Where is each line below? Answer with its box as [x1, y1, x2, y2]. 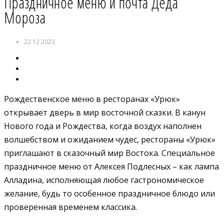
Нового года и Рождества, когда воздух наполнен [4, 120, 201, 131]
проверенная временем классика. [4, 201, 137, 212]
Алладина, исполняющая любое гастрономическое [4, 174, 204, 185]
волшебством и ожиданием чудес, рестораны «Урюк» [4, 133, 215, 145]
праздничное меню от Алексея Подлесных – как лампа [4, 160, 219, 172]
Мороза [4, 6, 45, 28]
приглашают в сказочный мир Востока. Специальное [4, 147, 215, 158]
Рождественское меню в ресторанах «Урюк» [4, 93, 180, 104]
